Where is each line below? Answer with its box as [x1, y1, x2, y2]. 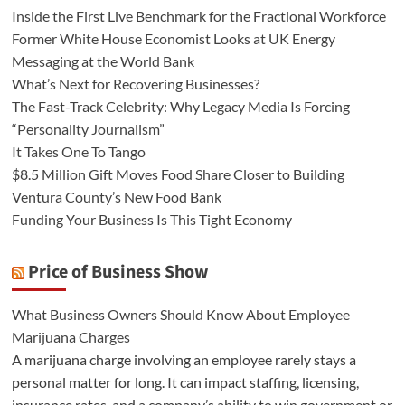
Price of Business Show [27, 259, 209, 285]
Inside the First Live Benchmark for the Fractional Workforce [11, 6, 386, 24]
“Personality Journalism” [11, 119, 165, 137]
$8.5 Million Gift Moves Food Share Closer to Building [11, 165, 344, 183]
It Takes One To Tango [11, 142, 146, 160]
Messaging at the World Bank [11, 52, 194, 70]
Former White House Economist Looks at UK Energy [11, 29, 335, 47]
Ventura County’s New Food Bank [11, 187, 221, 205]
